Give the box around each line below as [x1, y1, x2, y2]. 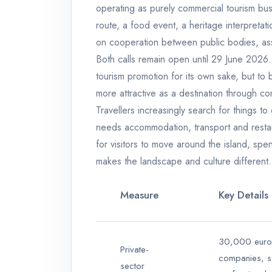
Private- [120, 243, 149, 257]
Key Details [219, 188, 268, 203]
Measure [120, 188, 158, 203]
